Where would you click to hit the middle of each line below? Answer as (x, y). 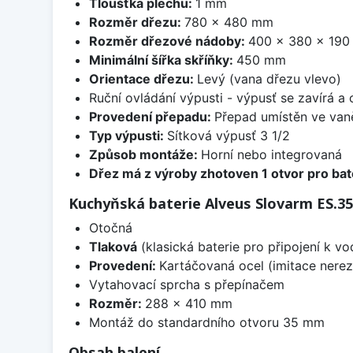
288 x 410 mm (188, 304)
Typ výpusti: (128, 136)
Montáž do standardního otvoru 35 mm (206, 323)
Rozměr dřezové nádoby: (168, 41)
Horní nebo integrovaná (271, 155)
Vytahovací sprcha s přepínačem (186, 285)
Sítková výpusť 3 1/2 (228, 136)
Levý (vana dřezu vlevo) (269, 79)
